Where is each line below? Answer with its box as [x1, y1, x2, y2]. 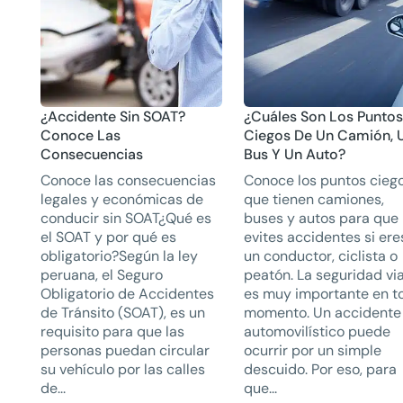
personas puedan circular [40, 341, 210, 361]
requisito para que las [40, 322, 184, 342]
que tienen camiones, [244, 190, 385, 210]
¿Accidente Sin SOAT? [40, 107, 185, 127]
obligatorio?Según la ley [40, 246, 198, 266]
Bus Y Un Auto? [244, 145, 346, 165]
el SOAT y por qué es [40, 228, 176, 247]
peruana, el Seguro [40, 265, 163, 285]
